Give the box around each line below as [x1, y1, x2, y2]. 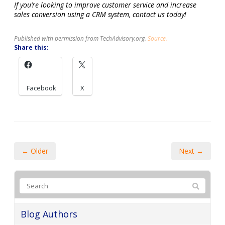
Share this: [14, 43, 49, 52]
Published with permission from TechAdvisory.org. [14, 34, 148, 42]
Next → [179, 146, 203, 156]
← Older [22, 146, 48, 156]
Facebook [27, 83, 56, 92]
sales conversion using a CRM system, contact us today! [14, 9, 186, 19]
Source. [148, 34, 167, 42]
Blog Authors [21, 207, 77, 220]
